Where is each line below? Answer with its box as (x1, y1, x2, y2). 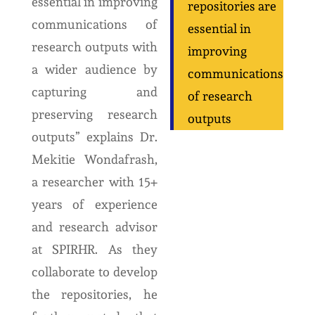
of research (187, 89, 252, 103)
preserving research (31, 107, 157, 122)
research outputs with (31, 39, 157, 54)
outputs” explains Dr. (31, 129, 157, 144)
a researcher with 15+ (31, 174, 157, 189)
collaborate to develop (31, 264, 157, 279)
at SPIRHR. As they (31, 242, 157, 257)
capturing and (31, 84, 157, 99)
